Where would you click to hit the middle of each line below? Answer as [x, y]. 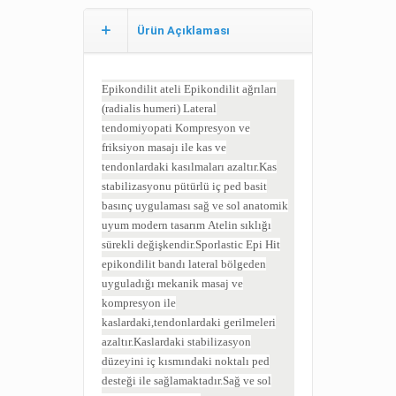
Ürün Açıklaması [183, 31]
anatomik [266, 206]
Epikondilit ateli [143, 89]
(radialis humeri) [142, 109]
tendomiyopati [138, 128]
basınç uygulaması [148, 206]
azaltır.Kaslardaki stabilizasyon [176, 342]
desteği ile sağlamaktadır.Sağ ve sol [187, 381]
